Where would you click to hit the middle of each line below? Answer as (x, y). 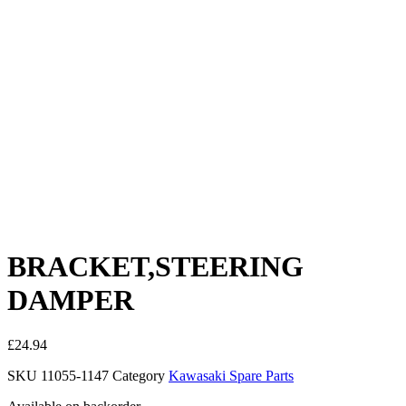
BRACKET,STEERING (155, 267)
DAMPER (71, 300)
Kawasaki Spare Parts (231, 375)
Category (139, 375)
